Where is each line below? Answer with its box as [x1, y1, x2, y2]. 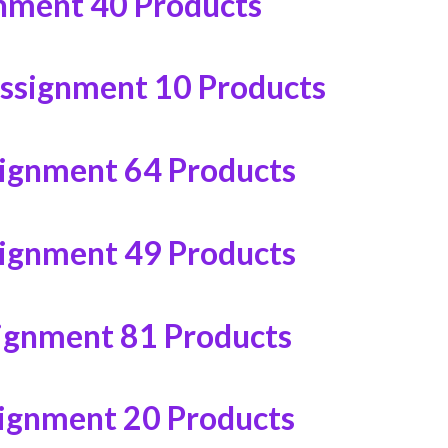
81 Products [119, 315, 292, 355]
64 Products [123, 150, 296, 190]
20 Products [122, 398, 295, 438]
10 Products [153, 67, 326, 107]
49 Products [123, 232, 296, 272]
